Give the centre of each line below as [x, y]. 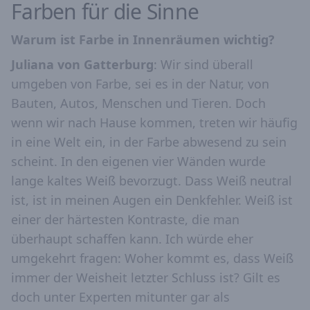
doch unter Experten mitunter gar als [120, 297]
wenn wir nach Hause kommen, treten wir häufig [154, 122]
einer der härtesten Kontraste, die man [125, 219]
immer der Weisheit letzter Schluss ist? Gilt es [146, 277]
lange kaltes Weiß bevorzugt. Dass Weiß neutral [152, 180]
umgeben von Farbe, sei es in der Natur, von [140, 83]
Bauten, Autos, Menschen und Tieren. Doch [138, 103]
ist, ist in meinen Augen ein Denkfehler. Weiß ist [152, 200]
